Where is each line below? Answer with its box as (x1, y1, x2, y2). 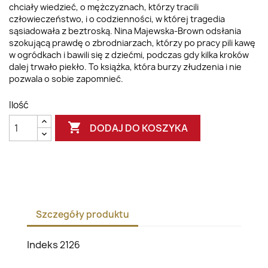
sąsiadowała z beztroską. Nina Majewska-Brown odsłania (9, 25, 241, 36)
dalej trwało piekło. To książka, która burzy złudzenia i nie (9, 61, 242, 72)
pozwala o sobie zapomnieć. (9, 73, 123, 84)
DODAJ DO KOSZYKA (90, 121, 188, 135)
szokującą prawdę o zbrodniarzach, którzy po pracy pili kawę (9, 37, 255, 48)
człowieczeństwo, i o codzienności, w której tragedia (9, 13, 225, 25)
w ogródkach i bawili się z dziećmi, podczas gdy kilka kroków (9, 49, 249, 60)
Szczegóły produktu (36, 208, 129, 221)
